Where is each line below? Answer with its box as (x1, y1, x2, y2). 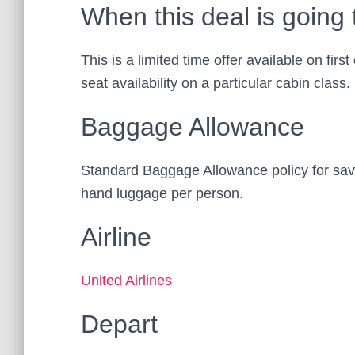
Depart (81, 309, 158, 338)
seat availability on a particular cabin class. (81, 74, 350, 91)
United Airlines (81, 272, 172, 288)
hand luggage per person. (81, 185, 243, 201)
